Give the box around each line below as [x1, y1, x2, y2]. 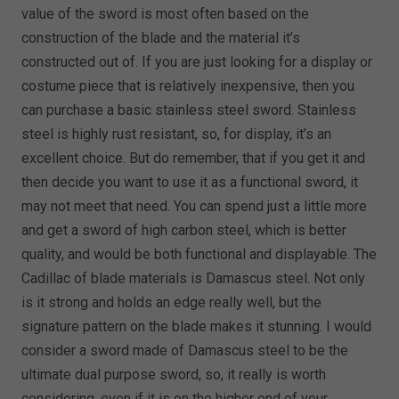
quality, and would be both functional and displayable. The [21, 246, 378, 264]
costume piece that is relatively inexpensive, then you [21, 77, 355, 95]
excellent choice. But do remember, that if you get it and [21, 150, 366, 167]
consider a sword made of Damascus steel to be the [21, 342, 349, 360]
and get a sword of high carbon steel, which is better [21, 222, 347, 240]
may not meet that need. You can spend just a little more [21, 198, 368, 216]
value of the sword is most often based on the [21, 5, 310, 23]
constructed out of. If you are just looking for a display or [21, 53, 373, 71]
